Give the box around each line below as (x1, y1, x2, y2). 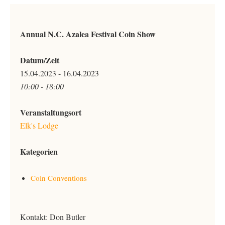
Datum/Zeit (20, 54, 59, 66)
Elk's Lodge (20, 120, 58, 131)
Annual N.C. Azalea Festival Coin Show (20, 28, 156, 40)
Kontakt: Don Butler (20, 211, 85, 222)
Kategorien (20, 146, 58, 157)
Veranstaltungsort (20, 106, 81, 118)
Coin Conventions (31, 173, 87, 183)
